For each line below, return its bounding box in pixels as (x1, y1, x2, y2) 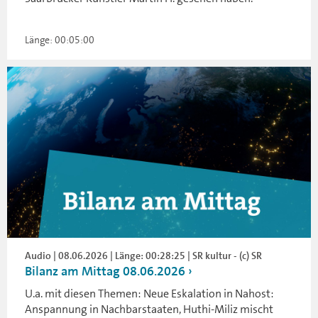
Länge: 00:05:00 (25, 33, 94, 47)
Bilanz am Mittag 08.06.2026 (25, 263, 185, 280)
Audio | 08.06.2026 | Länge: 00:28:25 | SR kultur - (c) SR (25, 249, 262, 262)
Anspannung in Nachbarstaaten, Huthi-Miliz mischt (25, 302, 273, 317)
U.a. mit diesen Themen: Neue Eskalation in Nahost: (25, 286, 274, 301)
